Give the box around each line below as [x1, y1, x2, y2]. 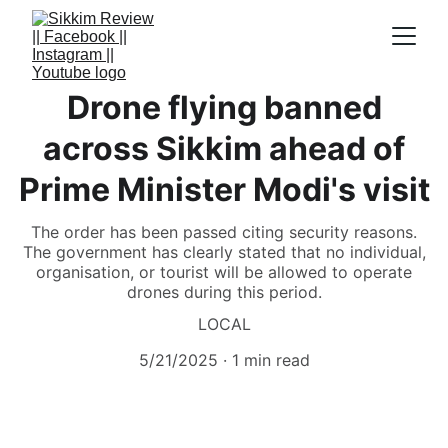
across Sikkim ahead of [43, 129, 405, 168]
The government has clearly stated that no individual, [22, 242, 426, 262]
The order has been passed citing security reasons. [31, 222, 417, 242]
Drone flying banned [66, 88, 382, 127]
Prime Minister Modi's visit [18, 170, 430, 209]
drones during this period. [126, 282, 322, 302]
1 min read [231, 350, 310, 370]
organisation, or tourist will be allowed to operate [36, 262, 412, 282]
